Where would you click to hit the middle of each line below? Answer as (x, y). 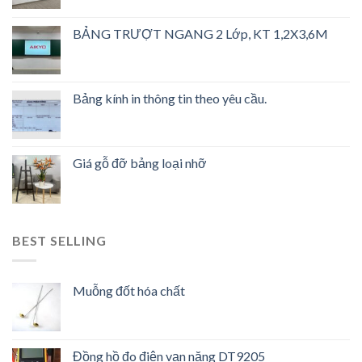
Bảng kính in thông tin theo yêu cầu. (170, 99)
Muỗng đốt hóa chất (129, 290)
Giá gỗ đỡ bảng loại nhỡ (140, 163)
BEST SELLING (59, 241)
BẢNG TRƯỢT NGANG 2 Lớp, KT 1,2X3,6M (200, 34)
